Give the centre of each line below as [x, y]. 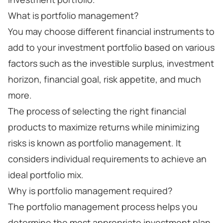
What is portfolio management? [73, 15]
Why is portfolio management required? [90, 191]
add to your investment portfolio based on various [111, 47]
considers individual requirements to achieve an [107, 159]
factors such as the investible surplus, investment [111, 63]
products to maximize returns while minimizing [104, 127]
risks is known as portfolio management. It [95, 143]
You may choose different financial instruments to [111, 31]
